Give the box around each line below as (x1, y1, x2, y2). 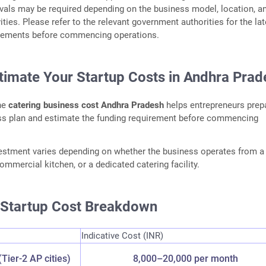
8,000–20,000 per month (133, 253, 239, 265)
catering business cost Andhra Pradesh (8, 100, 164, 111)
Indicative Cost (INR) (81, 230, 164, 242)
